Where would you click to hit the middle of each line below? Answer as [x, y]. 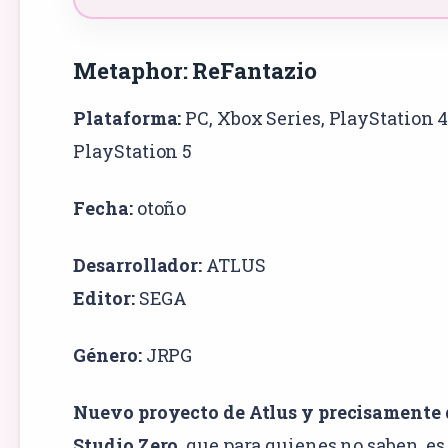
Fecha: [103, 207]
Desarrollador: [138, 264]
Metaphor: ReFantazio [195, 70]
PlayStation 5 [133, 150]
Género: [107, 354]
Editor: [104, 297]
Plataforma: [127, 117]
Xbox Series [268, 117]
